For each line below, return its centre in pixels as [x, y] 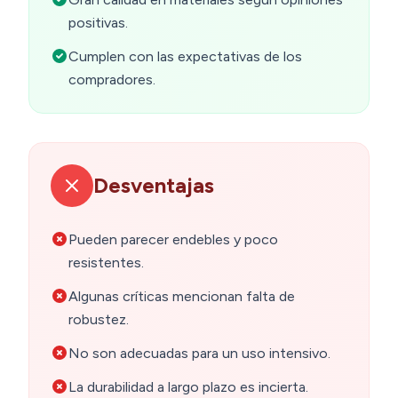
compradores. [112, 80]
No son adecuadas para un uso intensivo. [199, 354]
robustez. [99, 320]
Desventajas [154, 186]
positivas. [98, 23]
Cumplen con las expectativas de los [185, 57]
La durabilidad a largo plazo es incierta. [188, 387]
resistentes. [106, 263]
